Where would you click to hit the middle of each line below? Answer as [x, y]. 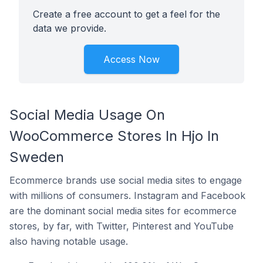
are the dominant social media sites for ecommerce [123, 211]
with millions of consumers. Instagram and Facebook [127, 195]
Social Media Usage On [87, 115]
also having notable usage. [69, 241]
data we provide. [70, 28]
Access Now [131, 59]
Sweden [37, 157]
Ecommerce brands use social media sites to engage [126, 180]
